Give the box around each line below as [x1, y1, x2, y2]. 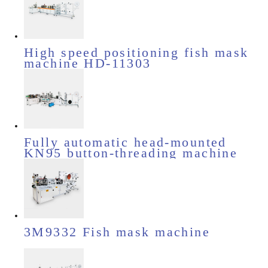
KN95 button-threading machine [24, 145, 238, 161]
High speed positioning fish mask [24, 45, 249, 60]
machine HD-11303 [24, 56, 151, 71]
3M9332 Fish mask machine [24, 224, 211, 240]
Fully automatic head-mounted [24, 135, 227, 150]
